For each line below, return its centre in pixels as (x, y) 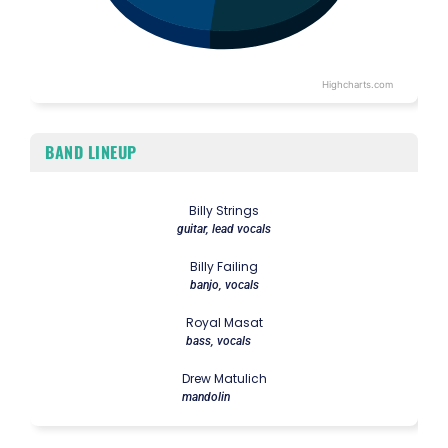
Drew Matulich (224, 379)
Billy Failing (223, 267)
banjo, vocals (224, 285)
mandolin (205, 397)
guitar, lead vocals (224, 229)
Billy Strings (224, 211)
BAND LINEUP (91, 152)
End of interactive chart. (117, 99)
